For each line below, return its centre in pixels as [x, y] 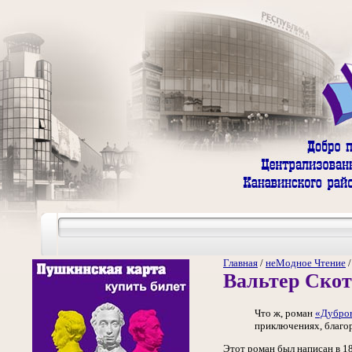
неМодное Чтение [306, 263]
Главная [240, 263]
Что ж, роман [285, 313]
